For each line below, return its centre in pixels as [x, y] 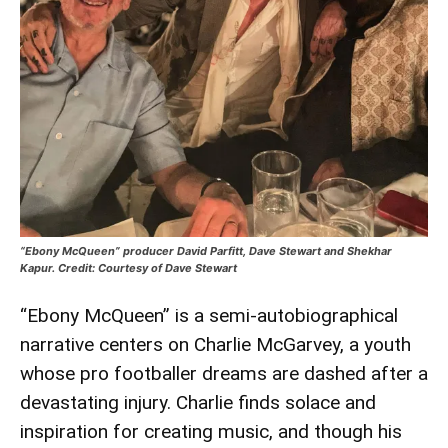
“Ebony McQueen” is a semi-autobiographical [209, 315]
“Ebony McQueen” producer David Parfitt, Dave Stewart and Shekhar [206, 250]
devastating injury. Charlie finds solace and [198, 402]
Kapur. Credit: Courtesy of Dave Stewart [128, 267]
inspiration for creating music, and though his [211, 431]
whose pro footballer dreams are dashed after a [224, 373]
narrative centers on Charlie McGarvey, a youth [215, 344]
